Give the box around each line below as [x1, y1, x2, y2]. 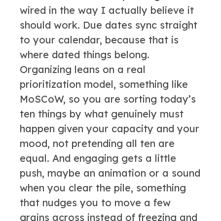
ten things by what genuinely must [20, 107, 184, 120]
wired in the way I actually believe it [20, 3, 194, 16]
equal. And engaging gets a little [20, 151, 176, 164]
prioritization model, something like [20, 77, 188, 90]
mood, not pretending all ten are [20, 137, 175, 149]
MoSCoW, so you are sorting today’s [20, 92, 196, 105]
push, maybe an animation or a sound [20, 166, 200, 179]
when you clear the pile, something [20, 181, 186, 194]
